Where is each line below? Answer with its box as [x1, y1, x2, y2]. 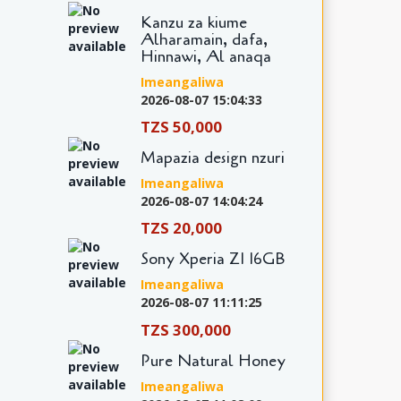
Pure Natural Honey [140, 349, 286, 371]
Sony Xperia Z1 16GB [140, 248, 285, 270]
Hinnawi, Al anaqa [140, 45, 271, 67]
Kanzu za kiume [140, 11, 247, 33]
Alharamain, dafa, [140, 28, 268, 50]
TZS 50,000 [140, 115, 222, 137]
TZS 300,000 [140, 319, 231, 340]
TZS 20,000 [140, 218, 222, 239]
